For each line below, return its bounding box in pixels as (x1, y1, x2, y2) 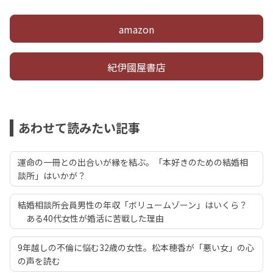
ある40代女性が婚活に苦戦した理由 (18, 212, 164, 225)
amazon (119, 22, 154, 37)
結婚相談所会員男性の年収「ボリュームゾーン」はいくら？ (18, 199, 247, 211)
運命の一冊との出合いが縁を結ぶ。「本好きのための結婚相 (18, 156, 248, 169)
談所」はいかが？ (18, 169, 86, 182)
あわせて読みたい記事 (18, 119, 140, 137)
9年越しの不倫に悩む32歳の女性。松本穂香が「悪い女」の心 (18, 241, 254, 254)
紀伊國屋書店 (107, 60, 166, 75)
